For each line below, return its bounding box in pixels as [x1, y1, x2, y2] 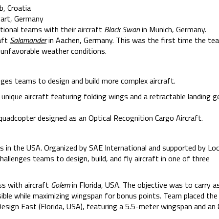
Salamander [10, 34, 46, 46]
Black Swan [104, 23, 140, 36]
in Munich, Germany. [140, 23, 206, 36]
